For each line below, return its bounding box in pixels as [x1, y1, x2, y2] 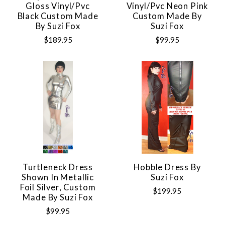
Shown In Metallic [22, 172, 94, 182]
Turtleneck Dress [22, 162, 93, 172]
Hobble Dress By [134, 162, 201, 172]
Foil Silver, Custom [20, 182, 96, 192]
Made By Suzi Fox [23, 192, 93, 202]
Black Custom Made [17, 11, 98, 21]
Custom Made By [133, 11, 202, 21]
